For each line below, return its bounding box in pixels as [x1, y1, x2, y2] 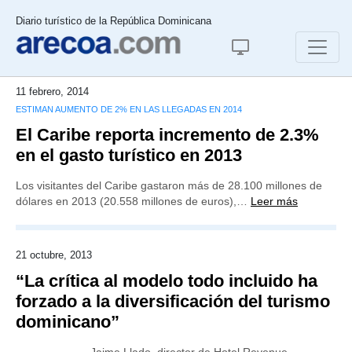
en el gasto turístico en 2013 [16, 145, 242, 165]
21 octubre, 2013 [16, 249, 92, 261]
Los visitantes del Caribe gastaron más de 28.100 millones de [16, 179, 322, 192]
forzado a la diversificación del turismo [16, 291, 330, 311]
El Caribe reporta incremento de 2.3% [16, 125, 319, 145]
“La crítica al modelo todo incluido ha [16, 271, 317, 291]
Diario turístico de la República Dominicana [16, 15, 211, 27]
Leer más [251, 195, 298, 207]
